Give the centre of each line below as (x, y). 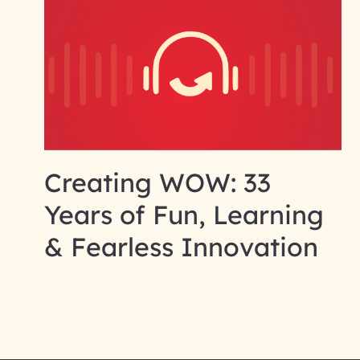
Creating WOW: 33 (157, 182)
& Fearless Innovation (181, 246)
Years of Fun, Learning (184, 214)
